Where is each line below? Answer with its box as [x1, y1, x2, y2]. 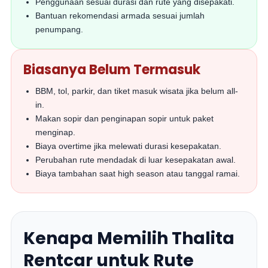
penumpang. [35, 25, 84, 34]
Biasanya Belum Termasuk [23, 60, 201, 79]
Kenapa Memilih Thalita [23, 227, 235, 250]
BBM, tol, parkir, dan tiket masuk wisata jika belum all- [35, 86, 239, 96]
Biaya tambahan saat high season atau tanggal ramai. [35, 169, 240, 178]
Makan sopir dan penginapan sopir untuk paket [35, 114, 214, 123]
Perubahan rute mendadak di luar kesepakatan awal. [35, 155, 236, 165]
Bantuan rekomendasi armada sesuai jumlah [35, 11, 205, 20]
